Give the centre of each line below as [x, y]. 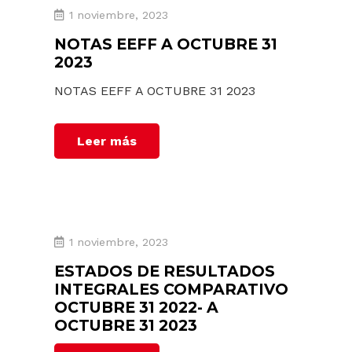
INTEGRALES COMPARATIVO [172, 289]
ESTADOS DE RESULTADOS [165, 271]
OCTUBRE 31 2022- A [137, 307]
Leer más [107, 141]
